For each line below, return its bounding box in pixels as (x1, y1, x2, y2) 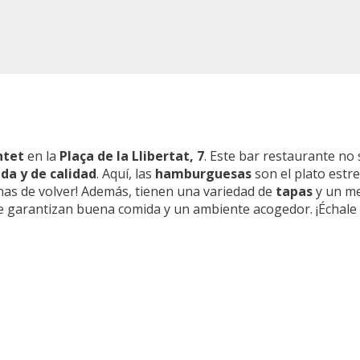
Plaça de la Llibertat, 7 (59, 146, 204, 165)
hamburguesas (155, 164, 252, 182)
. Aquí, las (96, 164, 155, 182)
